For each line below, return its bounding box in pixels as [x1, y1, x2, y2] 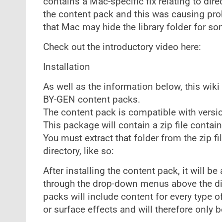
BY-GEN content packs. [43, 94, 140, 105]
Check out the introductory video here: [43, 42, 201, 53]
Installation [43, 61, 90, 72]
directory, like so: [43, 146, 114, 157]
